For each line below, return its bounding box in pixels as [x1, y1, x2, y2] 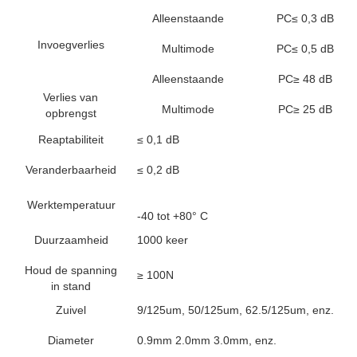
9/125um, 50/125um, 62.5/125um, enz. [137, 304, 334, 316]
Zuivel [56, 304, 86, 316]
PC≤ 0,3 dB [276, 12, 334, 25]
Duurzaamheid [33, 233, 108, 246]
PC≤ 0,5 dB [276, 42, 334, 55]
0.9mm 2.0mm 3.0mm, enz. [137, 334, 277, 347]
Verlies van [43, 91, 98, 104]
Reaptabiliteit [38, 133, 104, 146]
